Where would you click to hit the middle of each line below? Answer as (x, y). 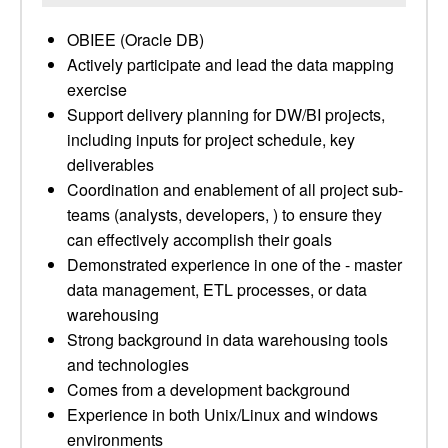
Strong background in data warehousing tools (227, 339)
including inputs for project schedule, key (211, 139)
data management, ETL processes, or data (217, 289)
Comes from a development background (208, 389)
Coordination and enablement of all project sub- (235, 189)
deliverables (110, 164)
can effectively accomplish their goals (199, 239)
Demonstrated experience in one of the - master (234, 264)
